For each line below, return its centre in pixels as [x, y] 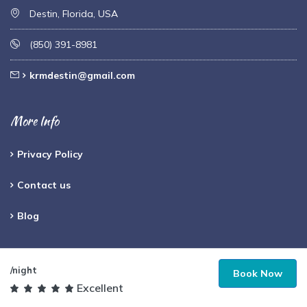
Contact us [44, 185]
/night [24, 270]
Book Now [258, 273]
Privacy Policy [50, 154]
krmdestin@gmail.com [82, 75]
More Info [35, 121]
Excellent [100, 288]
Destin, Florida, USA [72, 13]
